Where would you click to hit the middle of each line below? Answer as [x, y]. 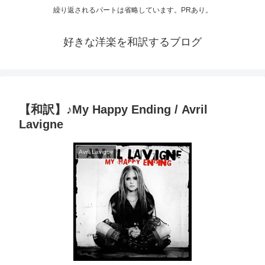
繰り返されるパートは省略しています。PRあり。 [132, 10]
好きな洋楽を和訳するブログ [132, 42]
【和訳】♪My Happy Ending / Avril [113, 110]
